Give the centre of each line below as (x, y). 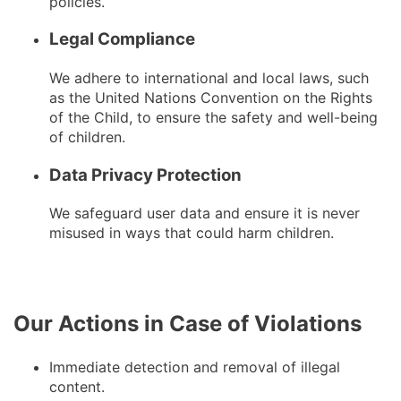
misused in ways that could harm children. (192, 233)
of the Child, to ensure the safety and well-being (213, 117)
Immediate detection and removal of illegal (195, 367)
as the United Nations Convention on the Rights (211, 98)
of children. (87, 137)
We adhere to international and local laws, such (209, 78)
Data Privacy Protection (145, 175)
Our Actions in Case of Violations (188, 324)
